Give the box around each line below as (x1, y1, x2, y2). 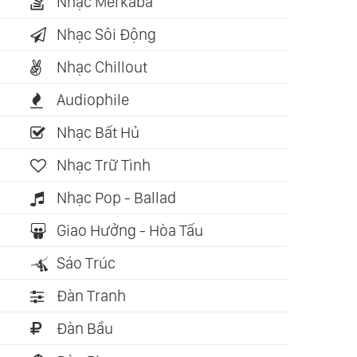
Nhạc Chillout (57, 57, 147, 77)
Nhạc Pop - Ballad (57, 188, 176, 208)
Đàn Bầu (57, 319, 113, 339)
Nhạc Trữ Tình (57, 155, 151, 175)
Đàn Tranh (57, 286, 126, 306)
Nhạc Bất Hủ (57, 123, 139, 143)
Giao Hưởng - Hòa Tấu (57, 221, 203, 241)
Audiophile (57, 90, 129, 110)
